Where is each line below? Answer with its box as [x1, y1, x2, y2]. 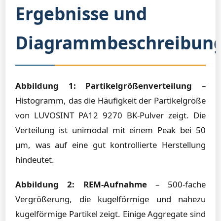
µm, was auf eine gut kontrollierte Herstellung [15, 139, 206, 150]
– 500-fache [147, 179, 206, 190]
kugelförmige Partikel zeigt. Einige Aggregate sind [15, 208, 206, 220]
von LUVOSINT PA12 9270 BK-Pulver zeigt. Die [15, 110, 206, 121]
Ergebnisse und [15, 1, 147, 25]
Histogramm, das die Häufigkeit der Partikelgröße [15, 95, 206, 106]
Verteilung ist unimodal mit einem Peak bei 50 [15, 124, 206, 136]
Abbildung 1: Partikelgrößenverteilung [15, 80, 192, 91]
